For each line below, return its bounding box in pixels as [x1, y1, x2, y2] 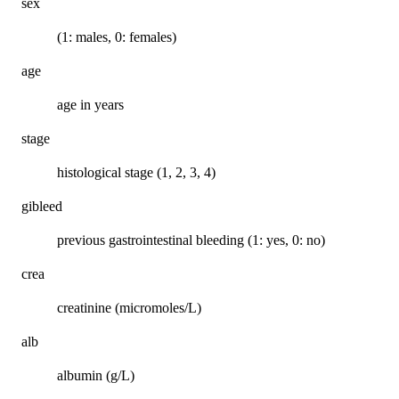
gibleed [21, 199, 62, 215]
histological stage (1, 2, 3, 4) [57, 165, 216, 181]
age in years [57, 97, 124, 113]
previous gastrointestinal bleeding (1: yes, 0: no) [57, 232, 325, 248]
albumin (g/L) [57, 368, 134, 384]
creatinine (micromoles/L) [57, 300, 201, 316]
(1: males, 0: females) [57, 29, 176, 45]
